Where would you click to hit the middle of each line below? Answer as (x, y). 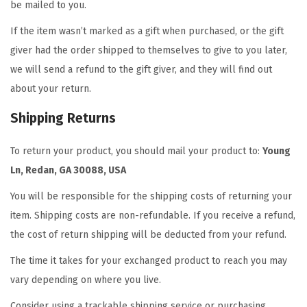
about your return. (51, 89)
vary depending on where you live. (86, 280)
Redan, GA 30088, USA (76, 170)
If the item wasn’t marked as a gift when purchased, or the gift (147, 31)
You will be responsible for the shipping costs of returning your (151, 196)
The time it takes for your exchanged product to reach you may (149, 261)
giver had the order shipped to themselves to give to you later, (149, 50)
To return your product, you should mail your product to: (136, 151)
